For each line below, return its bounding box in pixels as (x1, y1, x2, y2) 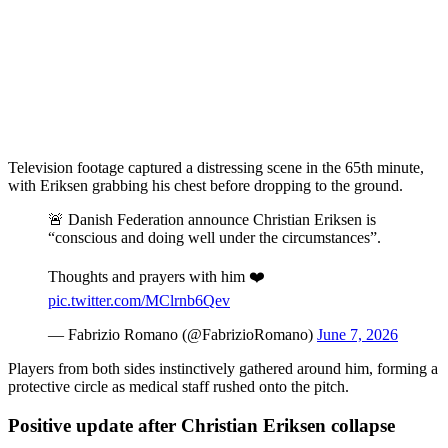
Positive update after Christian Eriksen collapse (8, 414, 395, 436)
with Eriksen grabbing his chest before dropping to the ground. (8, 176, 403, 194)
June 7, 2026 (317, 325, 398, 343)
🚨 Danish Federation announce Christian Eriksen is (48, 210, 376, 228)
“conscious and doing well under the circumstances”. (48, 228, 381, 246)
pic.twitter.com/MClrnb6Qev (48, 291, 230, 309)
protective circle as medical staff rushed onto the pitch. (8, 377, 349, 395)
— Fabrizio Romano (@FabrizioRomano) (48, 325, 317, 343)
